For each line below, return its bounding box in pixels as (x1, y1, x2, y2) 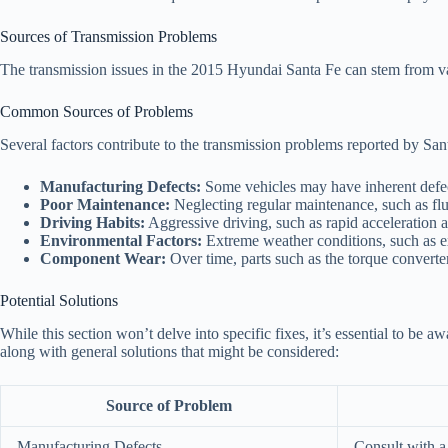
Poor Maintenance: (40, 195, 170, 213)
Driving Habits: (40, 213, 145, 231)
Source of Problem (106, 396, 232, 414)
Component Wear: (40, 249, 166, 267)
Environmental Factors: (40, 231, 202, 249)
